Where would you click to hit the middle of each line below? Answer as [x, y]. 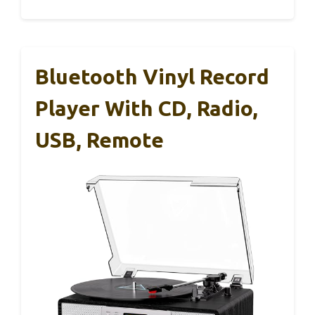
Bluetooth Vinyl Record [152, 76]
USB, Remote [99, 140]
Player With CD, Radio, [147, 108]
